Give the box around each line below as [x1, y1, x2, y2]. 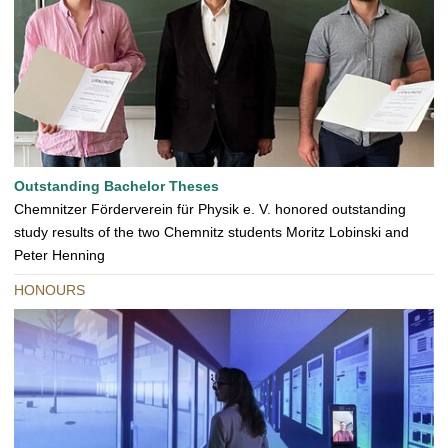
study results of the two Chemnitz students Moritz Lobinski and [14, 224, 409, 241]
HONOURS [14, 282, 85, 299]
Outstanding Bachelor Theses [14, 178, 219, 195]
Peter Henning [14, 247, 105, 264]
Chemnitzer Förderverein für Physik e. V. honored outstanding [14, 201, 406, 218]
